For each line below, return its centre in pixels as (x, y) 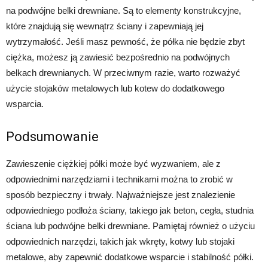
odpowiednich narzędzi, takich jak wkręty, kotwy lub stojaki (120, 241)
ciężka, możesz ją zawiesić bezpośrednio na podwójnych (118, 57)
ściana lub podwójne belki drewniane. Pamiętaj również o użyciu (130, 226)
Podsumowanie (52, 136)
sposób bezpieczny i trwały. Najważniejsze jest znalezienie (121, 194)
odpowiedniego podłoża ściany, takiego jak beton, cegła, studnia (130, 210)
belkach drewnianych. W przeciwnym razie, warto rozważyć (123, 72)
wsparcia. (25, 103)
